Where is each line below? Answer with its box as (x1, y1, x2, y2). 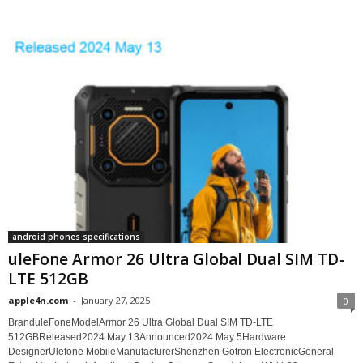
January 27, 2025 (81, 294, 150, 307)
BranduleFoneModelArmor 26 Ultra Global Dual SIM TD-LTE (8, 317, 273, 329)
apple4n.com (8, 294, 68, 307)
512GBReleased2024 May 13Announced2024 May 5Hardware (8, 331, 286, 344)
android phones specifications (12, 231, 140, 243)
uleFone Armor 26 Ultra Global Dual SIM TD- (8, 249, 344, 271)
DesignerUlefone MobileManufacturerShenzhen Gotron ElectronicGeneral (8, 346, 334, 358)
